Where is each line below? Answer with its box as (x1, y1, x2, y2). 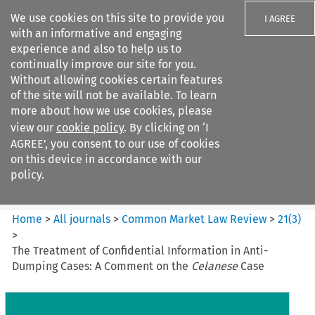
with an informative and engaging (11, 27, 181, 40)
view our (11, 121, 56, 134)
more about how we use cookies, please (11, 104, 212, 117)
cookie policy (56, 121, 124, 134)
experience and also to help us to (11, 42, 181, 56)
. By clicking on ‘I (124, 121, 209, 134)
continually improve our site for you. (11, 58, 196, 71)
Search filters (95, 90, 163, 104)
